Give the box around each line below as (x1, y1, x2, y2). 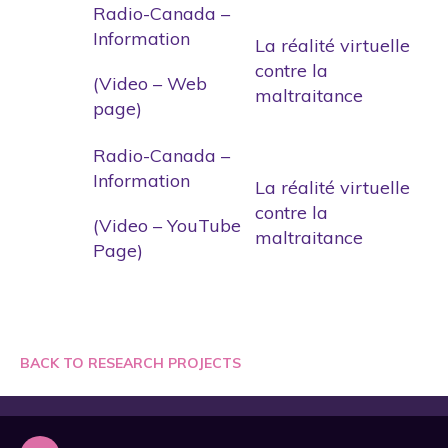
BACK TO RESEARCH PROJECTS (20, 353, 241, 372)
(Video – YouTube (93, 213, 241, 237)
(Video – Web (93, 71, 207, 95)
